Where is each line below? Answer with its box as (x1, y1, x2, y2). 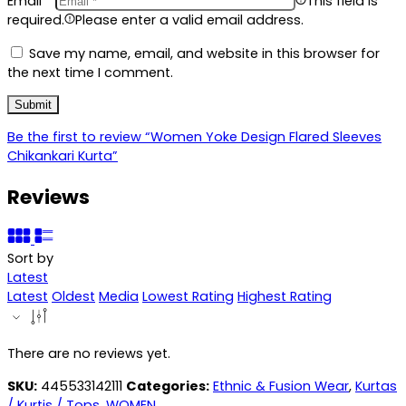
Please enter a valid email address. (75, 11, 304, 30)
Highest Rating (237, 286, 332, 305)
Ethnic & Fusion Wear (213, 376, 349, 395)
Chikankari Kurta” (7, 146, 118, 165)
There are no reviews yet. (7, 344, 170, 363)
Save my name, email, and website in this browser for (29, 43, 380, 63)
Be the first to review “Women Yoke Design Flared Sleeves (7, 127, 382, 146)
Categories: (126, 376, 209, 395)
